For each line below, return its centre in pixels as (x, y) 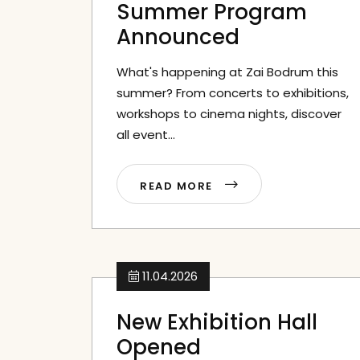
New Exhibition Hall (217, 322)
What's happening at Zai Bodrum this (227, 72)
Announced (178, 37)
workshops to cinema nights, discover (229, 114)
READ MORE (178, 186)
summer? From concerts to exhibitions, (233, 93)
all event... (146, 135)
